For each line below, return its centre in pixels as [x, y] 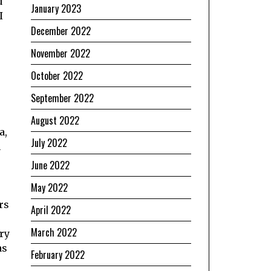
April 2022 [51, 210]
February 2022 [58, 254]
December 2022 [61, 31]
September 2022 [62, 98]
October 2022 [57, 75]
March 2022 [54, 232]
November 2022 [60, 53]
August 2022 [55, 120]
